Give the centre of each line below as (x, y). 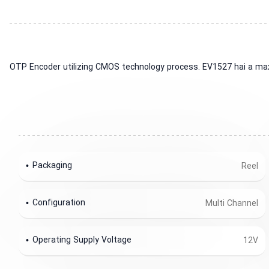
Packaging (53, 166)
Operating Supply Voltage (82, 240)
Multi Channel (232, 204)
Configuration (59, 203)
